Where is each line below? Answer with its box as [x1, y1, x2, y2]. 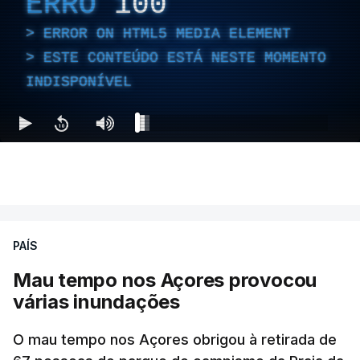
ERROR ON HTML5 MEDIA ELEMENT [43, 25, 291, 42]
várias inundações [13, 289, 180, 313]
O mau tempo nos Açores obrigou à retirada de [13, 330, 337, 348]
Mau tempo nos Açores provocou [13, 268, 317, 292]
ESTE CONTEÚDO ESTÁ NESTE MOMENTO [43, 49, 326, 66]
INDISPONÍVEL [26, 73, 132, 90]
